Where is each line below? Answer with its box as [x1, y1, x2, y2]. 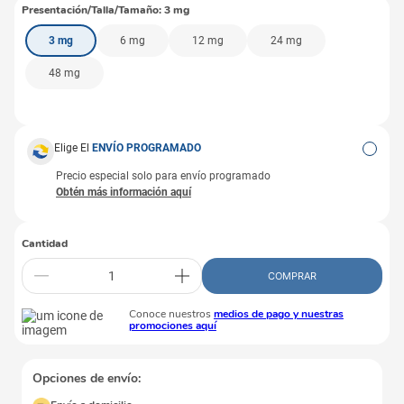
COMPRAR [268, 269, 317, 282]
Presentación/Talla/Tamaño [22, 3, 159, 17]
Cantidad [22, 236, 68, 251]
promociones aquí [128, 318, 216, 333]
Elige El [54, 142, 92, 154]
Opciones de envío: [32, 370, 141, 387]
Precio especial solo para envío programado [56, 170, 271, 182]
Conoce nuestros [128, 307, 214, 321]
